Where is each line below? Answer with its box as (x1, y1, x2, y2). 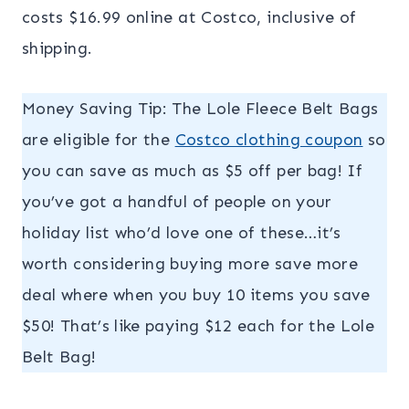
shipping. (22, 38, 93, 59)
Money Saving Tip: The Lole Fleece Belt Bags (22, 99, 379, 120)
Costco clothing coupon (174, 130, 363, 151)
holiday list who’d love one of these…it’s (22, 223, 341, 244)
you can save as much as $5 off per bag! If (22, 161, 363, 182)
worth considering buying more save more (22, 254, 359, 275)
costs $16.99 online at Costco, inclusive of (22, 7, 357, 28)
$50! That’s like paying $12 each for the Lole (22, 316, 375, 337)
